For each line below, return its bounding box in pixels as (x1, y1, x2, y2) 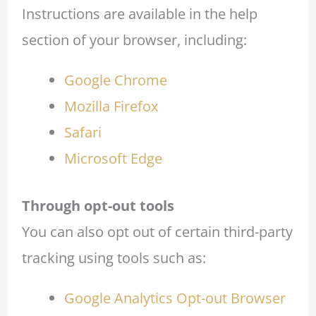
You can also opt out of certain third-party (21, 222, 293, 241)
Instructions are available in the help (21, 4, 257, 23)
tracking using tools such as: (21, 248, 206, 267)
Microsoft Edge (64, 148, 163, 168)
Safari (64, 122, 102, 142)
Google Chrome (64, 70, 168, 90)
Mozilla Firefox (64, 96, 159, 116)
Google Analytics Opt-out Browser (64, 288, 286, 308)
